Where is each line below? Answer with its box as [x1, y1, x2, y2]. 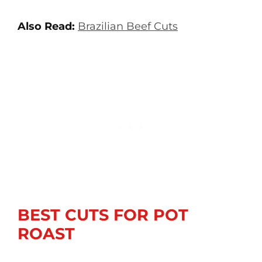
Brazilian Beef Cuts [78, 20, 178, 33]
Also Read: [18, 20, 75, 33]
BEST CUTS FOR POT [18, 205, 188, 225]
